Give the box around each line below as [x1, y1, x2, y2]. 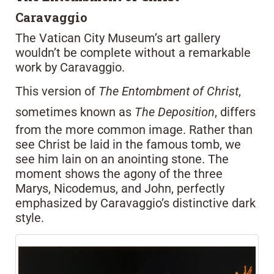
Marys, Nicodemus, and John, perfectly [15, 180, 224, 196]
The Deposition [135, 104, 215, 119]
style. [15, 210, 44, 225]
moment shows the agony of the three [15, 166, 223, 181]
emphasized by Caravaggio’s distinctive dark [15, 195, 256, 210]
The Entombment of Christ [98, 83, 239, 98]
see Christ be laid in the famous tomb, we [15, 136, 241, 152]
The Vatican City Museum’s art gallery [15, 30, 220, 45]
